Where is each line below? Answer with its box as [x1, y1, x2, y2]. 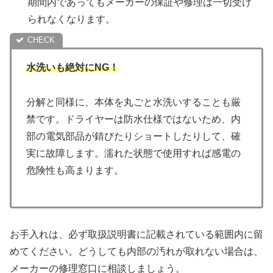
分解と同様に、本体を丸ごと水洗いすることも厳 [26, 97, 241, 108]
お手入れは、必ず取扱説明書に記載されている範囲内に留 [10, 229, 263, 239]
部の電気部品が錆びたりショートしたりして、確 [26, 131, 241, 142]
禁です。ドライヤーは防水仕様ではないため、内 [26, 114, 241, 125]
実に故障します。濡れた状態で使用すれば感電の [26, 148, 241, 159]
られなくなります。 [27, 14, 116, 25]
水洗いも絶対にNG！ [26, 62, 119, 73]
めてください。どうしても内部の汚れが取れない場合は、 [10, 246, 263, 257]
